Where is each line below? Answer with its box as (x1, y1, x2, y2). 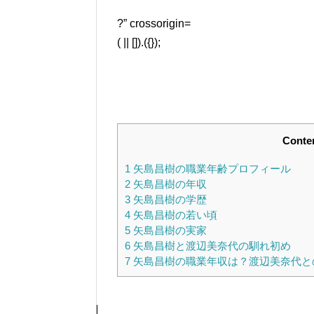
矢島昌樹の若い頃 (130, 209, 217, 221)
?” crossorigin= (117, 18, 191, 30)
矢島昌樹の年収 (130, 178, 207, 191)
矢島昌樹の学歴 (130, 193, 207, 206)
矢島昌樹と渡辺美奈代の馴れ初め (130, 240, 291, 252)
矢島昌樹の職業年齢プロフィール (130, 163, 291, 175)
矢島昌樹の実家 (130, 224, 207, 237)
